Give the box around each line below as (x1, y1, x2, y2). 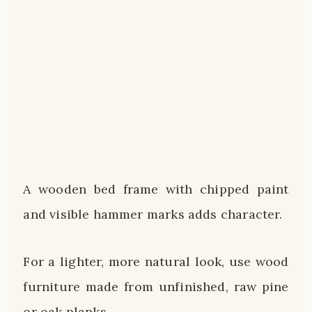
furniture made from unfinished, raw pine (23, 278, 289, 295)
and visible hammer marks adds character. (23, 206, 283, 223)
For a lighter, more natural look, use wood (23, 253, 289, 270)
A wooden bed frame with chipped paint (23, 181, 289, 198)
